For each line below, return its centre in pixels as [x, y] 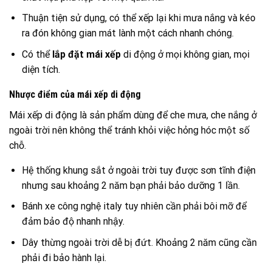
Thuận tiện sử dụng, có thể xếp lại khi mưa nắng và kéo [138, 18]
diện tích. [41, 70]
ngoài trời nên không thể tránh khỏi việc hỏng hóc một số [129, 130]
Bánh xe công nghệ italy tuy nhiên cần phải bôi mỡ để [134, 206]
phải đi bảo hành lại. [64, 257]
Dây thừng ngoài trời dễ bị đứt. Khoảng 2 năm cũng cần [139, 242]
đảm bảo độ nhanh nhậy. [73, 222]
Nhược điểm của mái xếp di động [75, 95]
